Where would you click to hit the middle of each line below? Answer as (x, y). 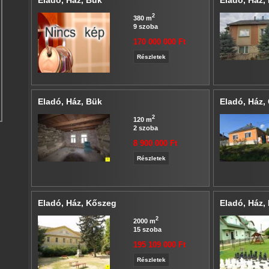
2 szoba (145, 128)
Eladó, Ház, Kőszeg (77, 203)
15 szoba (147, 229)
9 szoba (145, 26)
